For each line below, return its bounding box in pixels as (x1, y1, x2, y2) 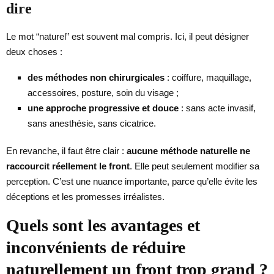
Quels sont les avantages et (6, 215, 200, 235)
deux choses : (6, 46, 62, 57)
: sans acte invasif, (179, 102, 256, 113)
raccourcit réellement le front (6, 160, 130, 171)
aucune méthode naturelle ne (127, 145, 250, 156)
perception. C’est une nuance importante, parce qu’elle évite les (6, 176, 257, 187)
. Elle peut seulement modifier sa (130, 160, 259, 171)
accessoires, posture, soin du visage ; (28, 87, 179, 98)
